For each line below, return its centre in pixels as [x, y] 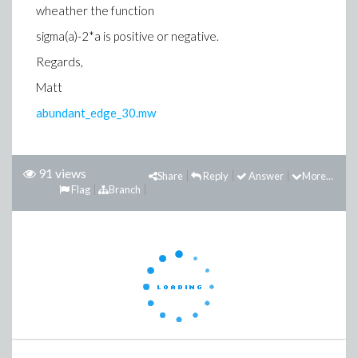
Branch [125, 189]
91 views [62, 173]
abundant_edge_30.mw [96, 113]
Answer [265, 176]
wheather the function [95, 10]
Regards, [60, 62]
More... [318, 176]
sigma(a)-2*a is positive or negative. [127, 36]
